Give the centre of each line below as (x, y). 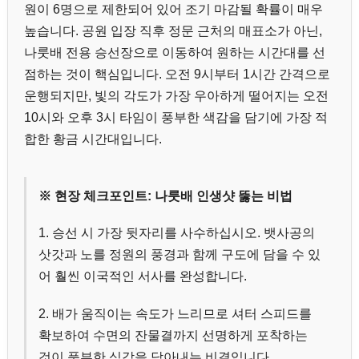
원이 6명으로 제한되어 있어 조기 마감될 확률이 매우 (173, 10)
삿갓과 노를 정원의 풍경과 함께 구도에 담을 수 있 (179, 255)
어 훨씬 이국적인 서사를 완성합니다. (143, 276)
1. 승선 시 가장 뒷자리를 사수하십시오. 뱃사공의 (177, 233)
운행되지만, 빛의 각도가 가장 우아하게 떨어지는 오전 (176, 96)
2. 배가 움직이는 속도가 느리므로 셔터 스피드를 (175, 313)
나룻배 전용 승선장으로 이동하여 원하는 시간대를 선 (175, 53)
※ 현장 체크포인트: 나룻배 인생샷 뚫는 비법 (165, 196)
